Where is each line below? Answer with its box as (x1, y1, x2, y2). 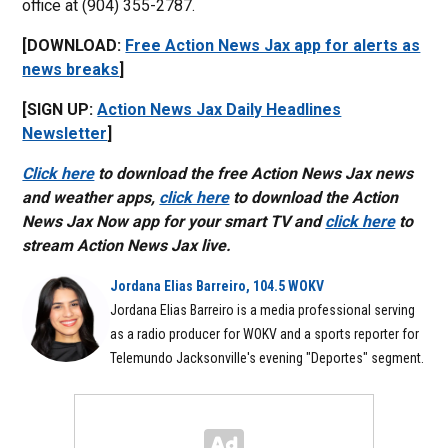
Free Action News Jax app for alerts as (125, 36, 421, 55)
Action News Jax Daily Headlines (97, 100, 342, 119)
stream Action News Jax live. (22, 236, 232, 255)
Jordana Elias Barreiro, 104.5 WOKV (110, 278, 325, 294)
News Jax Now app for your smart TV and (22, 212, 326, 231)
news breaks (22, 60, 120, 79)
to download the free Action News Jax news (94, 164, 414, 183)
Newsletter (22, 124, 108, 143)
